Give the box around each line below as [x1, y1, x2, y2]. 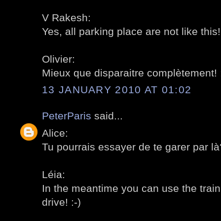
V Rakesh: [42, 11, 91, 23]
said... [91, 110, 123, 122]
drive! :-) [42, 196, 81, 208]
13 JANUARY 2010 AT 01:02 [42, 84, 192, 96]
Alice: [42, 127, 68, 139]
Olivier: [42, 53, 75, 65]
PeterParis [42, 110, 91, 122]
